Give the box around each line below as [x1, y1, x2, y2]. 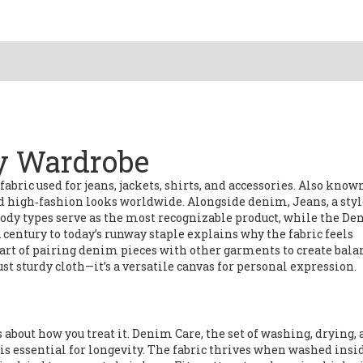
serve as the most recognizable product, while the [53, 210, 342, 225]
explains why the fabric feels [185, 226, 353, 241]
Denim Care [132, 326, 201, 341]
